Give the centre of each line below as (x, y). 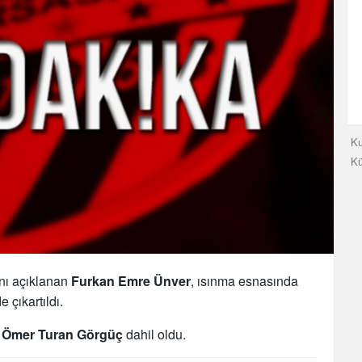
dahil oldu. (154, 335)
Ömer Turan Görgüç (62, 335)
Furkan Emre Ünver (131, 281)
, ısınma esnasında (244, 281)
